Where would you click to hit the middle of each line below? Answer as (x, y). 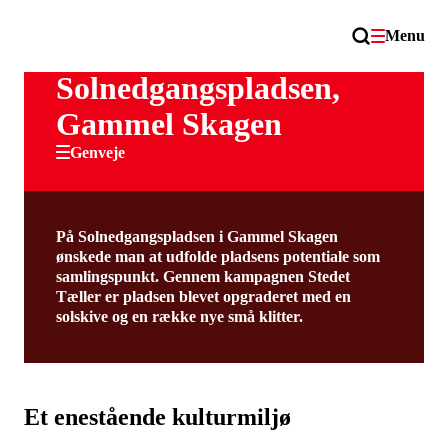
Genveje (97, 152)
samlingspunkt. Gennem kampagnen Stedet (202, 276)
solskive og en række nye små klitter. (179, 316)
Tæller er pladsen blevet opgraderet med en (203, 296)
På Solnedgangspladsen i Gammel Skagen (196, 236)
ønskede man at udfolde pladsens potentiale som (217, 256)
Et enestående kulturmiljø (157, 417)
